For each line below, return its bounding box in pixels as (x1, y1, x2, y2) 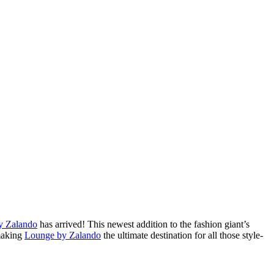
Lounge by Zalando (24, 229, 101, 240)
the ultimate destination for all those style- (101, 229, 263, 240)
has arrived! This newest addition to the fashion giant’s (37, 218, 250, 229)
